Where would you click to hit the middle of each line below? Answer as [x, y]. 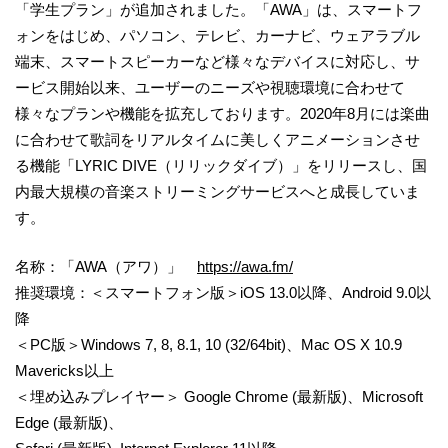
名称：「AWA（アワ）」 [106, 266]
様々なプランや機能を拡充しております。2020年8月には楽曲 [222, 114]
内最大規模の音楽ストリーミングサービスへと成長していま [217, 192]
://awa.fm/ [261, 266]
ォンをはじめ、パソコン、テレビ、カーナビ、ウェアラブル [217, 36]
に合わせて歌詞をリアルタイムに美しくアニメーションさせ [217, 140]
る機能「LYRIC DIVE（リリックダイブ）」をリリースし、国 [221, 166]
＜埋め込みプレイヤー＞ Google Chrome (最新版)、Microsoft [219, 396]
